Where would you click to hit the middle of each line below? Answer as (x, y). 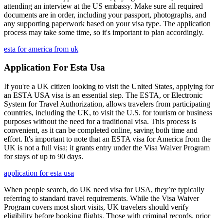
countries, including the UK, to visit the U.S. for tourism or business (108, 113)
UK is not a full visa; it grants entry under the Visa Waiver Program (107, 148)
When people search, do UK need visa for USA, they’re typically (104, 190)
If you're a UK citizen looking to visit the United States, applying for (109, 86)
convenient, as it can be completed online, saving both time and (101, 130)
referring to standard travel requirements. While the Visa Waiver (101, 198)
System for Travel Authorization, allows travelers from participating (107, 104)
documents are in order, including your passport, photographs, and (105, 15)
